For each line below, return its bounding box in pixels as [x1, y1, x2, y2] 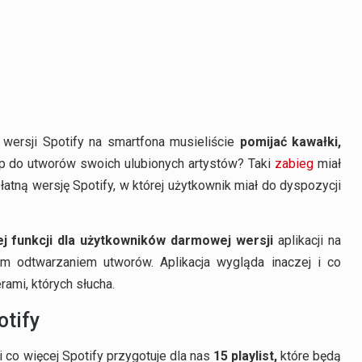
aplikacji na [273, 232, 342, 248]
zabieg [275, 155, 314, 171]
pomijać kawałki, [239, 133, 341, 149]
